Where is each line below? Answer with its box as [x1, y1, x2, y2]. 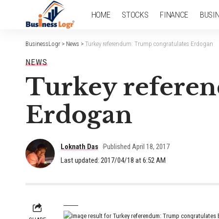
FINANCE [160, 9, 188, 20]
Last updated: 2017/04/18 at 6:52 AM [61, 155, 166, 165]
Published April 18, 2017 [103, 142, 170, 151]
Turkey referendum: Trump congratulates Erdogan [85, 40, 213, 47]
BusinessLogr [25, 40, 60, 47]
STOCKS [122, 9, 149, 20]
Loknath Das [61, 142, 98, 151]
